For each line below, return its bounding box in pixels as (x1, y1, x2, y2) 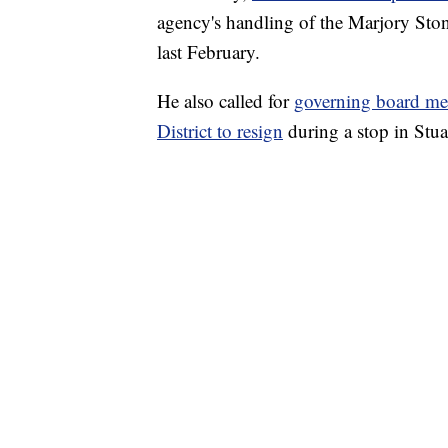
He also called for (157, 88, 294, 114)
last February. (157, 39, 260, 65)
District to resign (157, 118, 283, 144)
